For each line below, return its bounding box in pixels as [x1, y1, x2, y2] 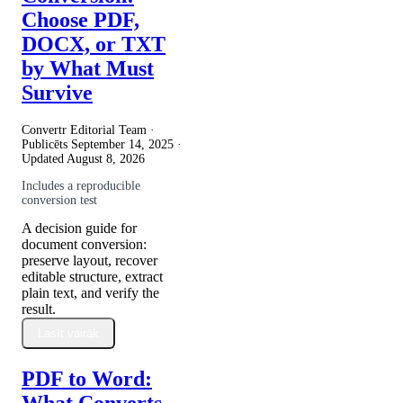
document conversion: [22, 236, 147, 252]
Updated [22, 151, 67, 166]
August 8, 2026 [67, 151, 145, 166]
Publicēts [22, 137, 71, 151]
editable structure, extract [22, 268, 163, 284]
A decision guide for [22, 219, 137, 236]
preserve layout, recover [22, 252, 157, 268]
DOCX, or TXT [22, 32, 166, 57]
